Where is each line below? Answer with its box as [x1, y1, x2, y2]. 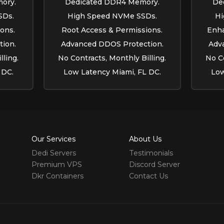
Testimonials [129, 148, 173, 157]
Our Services [31, 134, 75, 144]
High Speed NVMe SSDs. [67, 11, 157, 20]
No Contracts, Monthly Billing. [58, 53, 166, 62]
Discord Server [129, 159, 180, 169]
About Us [129, 134, 161, 144]
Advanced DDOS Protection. [60, 39, 163, 48]
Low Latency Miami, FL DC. [63, 67, 161, 76]
